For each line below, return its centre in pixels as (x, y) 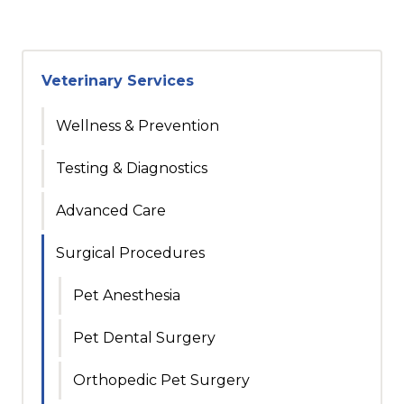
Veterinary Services (118, 81)
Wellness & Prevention (138, 126)
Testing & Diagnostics (132, 169)
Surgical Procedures (130, 253)
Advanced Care (111, 211)
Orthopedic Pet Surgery (161, 381)
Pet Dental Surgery (144, 338)
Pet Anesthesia (127, 296)
